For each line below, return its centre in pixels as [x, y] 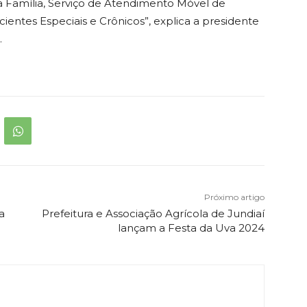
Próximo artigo [234, 197]
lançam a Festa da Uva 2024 [191, 228]
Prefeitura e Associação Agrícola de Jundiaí [153, 214]
